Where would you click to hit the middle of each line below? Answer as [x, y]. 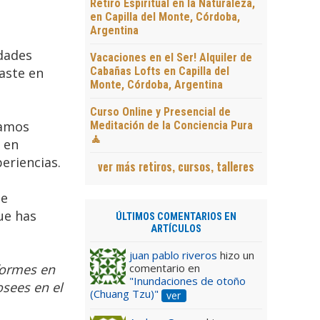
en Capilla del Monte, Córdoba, [165, 17]
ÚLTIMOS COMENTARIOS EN [176, 217]
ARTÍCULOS [176, 229]
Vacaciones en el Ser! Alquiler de [171, 58]
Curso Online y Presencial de [160, 112]
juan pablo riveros [173, 255]
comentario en [164, 268]
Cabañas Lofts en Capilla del [159, 71]
